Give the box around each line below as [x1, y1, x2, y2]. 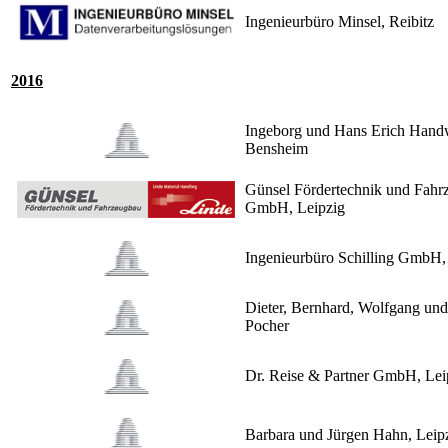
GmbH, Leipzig [245, 199, 345, 217]
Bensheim [245, 140, 308, 158]
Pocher [245, 317, 289, 335]
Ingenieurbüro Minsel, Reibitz [245, 13, 434, 31]
